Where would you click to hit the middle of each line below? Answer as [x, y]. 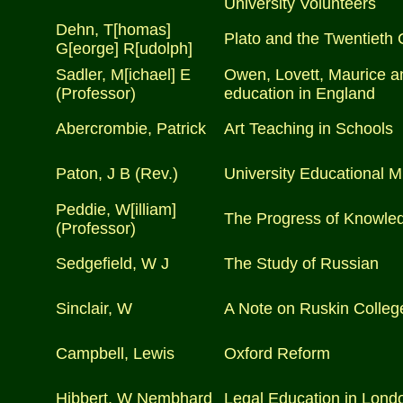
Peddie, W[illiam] [116, 210]
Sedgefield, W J [112, 264]
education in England [300, 94]
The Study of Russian [301, 264]
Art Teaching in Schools [309, 129]
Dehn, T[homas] [113, 30]
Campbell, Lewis [115, 354]
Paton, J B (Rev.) [117, 174]
